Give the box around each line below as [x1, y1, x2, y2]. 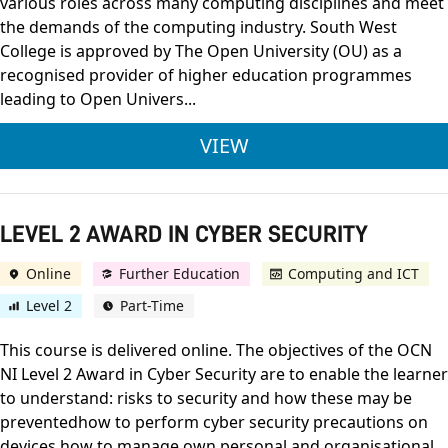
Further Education [119, 264, 240, 284]
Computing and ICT [288, 264, 419, 284]
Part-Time [120, 296, 184, 316]
